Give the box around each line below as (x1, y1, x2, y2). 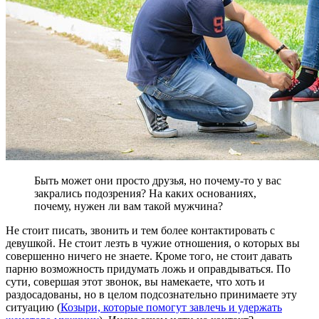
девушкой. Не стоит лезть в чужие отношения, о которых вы (6, 237, 300, 250)
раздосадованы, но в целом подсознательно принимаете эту (6, 288, 297, 301)
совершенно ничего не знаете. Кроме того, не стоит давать (6, 250, 292, 263)
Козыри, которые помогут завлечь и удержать (61, 301, 282, 314)
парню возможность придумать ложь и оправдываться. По (6, 263, 291, 276)
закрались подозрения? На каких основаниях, (34, 187, 256, 200)
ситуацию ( (6, 301, 61, 314)
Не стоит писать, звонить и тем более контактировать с (6, 224, 275, 237)
